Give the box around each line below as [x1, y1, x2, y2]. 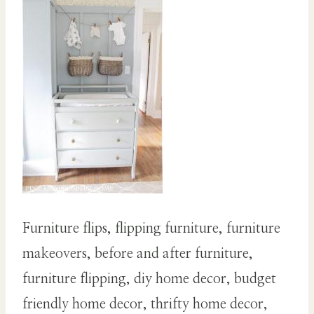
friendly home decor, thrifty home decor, [22, 297, 268, 312]
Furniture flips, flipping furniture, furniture [22, 221, 280, 236]
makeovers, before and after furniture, [22, 247, 253, 261]
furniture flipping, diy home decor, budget [22, 272, 276, 287]
